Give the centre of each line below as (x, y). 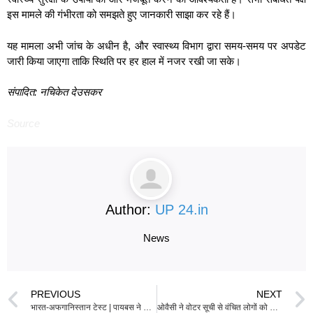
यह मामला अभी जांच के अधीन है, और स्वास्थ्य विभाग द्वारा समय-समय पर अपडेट (156, 45)
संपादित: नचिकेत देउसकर (54, 92)
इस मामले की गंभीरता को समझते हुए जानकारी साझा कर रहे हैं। (122, 14)
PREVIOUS (56, 294)
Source (23, 123)
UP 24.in (181, 210)
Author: (130, 210)
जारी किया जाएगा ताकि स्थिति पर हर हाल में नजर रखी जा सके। (124, 61)
